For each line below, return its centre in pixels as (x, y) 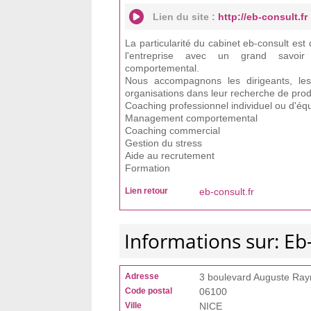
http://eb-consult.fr (263, 17)
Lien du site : (185, 17)
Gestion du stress (163, 143)
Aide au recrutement (170, 155)
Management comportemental (191, 118)
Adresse (142, 276)
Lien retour (146, 191)
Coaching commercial (173, 131)
